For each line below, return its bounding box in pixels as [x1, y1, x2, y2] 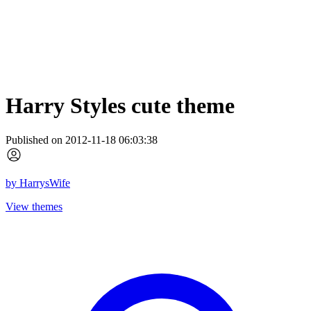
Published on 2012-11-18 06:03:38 [6, 133, 158, 146]
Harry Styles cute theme [6, 93, 235, 119]
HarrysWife [19, 176, 70, 189]
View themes [6, 200, 62, 212]
